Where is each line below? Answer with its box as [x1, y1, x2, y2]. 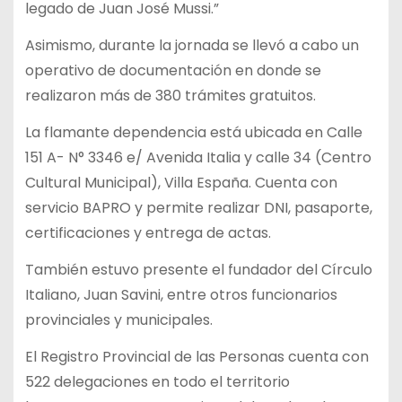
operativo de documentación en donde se [24, 60, 321, 82]
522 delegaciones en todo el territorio [24, 371, 290, 392]
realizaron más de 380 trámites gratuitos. [24, 85, 319, 107]
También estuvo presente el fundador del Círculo [24, 258, 372, 280]
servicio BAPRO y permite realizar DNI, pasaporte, [24, 197, 372, 218]
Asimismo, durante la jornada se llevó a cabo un [24, 35, 359, 57]
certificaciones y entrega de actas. [24, 222, 271, 243]
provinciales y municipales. [24, 309, 216, 330]
